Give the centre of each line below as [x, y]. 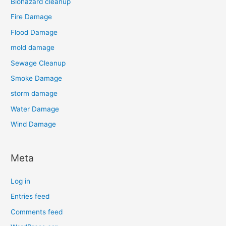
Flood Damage [34, 32]
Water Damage [35, 109]
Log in [21, 181]
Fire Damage [32, 17]
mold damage [33, 48]
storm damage [34, 94]
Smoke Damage [37, 78]
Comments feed [37, 212]
